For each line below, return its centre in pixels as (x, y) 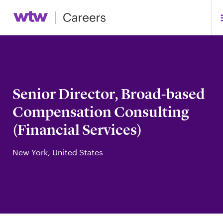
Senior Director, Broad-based (109, 94)
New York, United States (58, 152)
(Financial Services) (77, 130)
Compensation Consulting (101, 112)
